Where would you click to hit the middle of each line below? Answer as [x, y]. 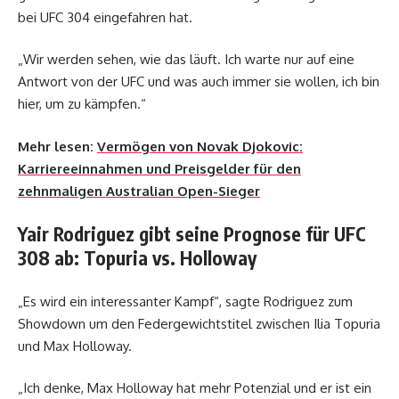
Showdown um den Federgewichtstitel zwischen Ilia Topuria [199, 323]
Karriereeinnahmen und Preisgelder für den [159, 168]
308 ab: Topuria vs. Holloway [137, 258]
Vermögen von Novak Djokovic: [200, 146]
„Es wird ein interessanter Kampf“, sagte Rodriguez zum [185, 301]
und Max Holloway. [75, 346]
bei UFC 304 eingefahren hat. [105, 17]
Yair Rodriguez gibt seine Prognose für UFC [192, 234]
